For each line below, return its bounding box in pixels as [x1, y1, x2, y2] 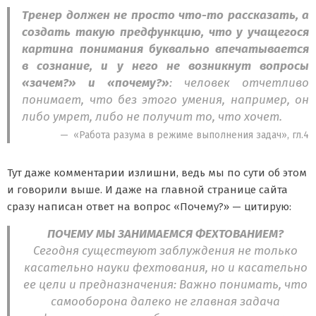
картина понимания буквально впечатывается [22, 42, 309, 57]
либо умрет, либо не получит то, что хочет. [22, 109, 283, 125]
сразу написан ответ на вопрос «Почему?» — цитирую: [7, 200, 291, 213]
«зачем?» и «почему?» [22, 75, 170, 91]
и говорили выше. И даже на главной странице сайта [7, 183, 288, 196]
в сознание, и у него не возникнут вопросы [22, 59, 309, 74]
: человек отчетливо [169, 75, 309, 91]
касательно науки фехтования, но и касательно [23, 260, 308, 275]
